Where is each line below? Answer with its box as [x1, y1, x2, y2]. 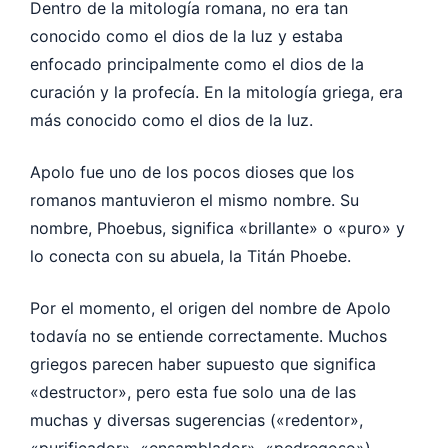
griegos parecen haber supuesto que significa [30, 353, 376, 374]
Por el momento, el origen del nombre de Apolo [30, 297, 391, 318]
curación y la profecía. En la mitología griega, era [30, 81, 403, 102]
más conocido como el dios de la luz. [30, 109, 313, 130]
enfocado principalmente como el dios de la [30, 53, 364, 74]
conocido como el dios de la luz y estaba [30, 25, 343, 46]
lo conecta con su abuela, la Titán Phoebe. [30, 245, 351, 266]
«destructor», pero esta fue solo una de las [30, 381, 356, 402]
